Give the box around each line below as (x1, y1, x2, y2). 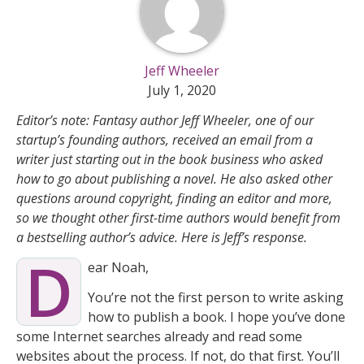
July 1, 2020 (148, 81, 216, 100)
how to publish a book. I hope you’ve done (88, 307, 345, 326)
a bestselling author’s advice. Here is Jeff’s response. (16, 228, 307, 247)
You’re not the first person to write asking (88, 288, 344, 306)
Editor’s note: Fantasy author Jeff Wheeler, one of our (16, 111, 314, 130)
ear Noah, (88, 258, 149, 276)
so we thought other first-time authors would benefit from (16, 209, 340, 227)
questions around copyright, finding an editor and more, (16, 189, 332, 208)
